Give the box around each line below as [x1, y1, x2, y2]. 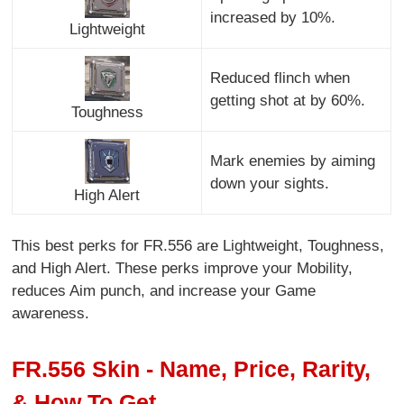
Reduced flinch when [209, 69, 350, 87]
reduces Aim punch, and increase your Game [12, 282, 317, 300]
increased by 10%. [209, 9, 335, 27]
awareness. [12, 305, 90, 323]
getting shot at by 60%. [209, 92, 365, 110]
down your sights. [209, 175, 329, 193]
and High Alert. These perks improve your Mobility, [12, 260, 353, 278]
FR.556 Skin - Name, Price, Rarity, [12, 355, 372, 381]
